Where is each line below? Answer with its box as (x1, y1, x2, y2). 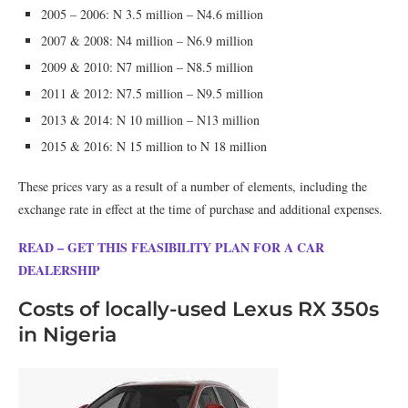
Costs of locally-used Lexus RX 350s (18, 297, 379, 321)
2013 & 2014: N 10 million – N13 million (41, 111, 260, 128)
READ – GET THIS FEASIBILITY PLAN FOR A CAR (18, 238, 324, 257)
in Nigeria (18, 322, 117, 347)
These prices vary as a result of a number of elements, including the (18, 178, 367, 195)
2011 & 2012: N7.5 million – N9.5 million (41, 85, 263, 102)
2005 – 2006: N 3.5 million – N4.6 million (41, 5, 263, 23)
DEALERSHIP (18, 260, 100, 280)
